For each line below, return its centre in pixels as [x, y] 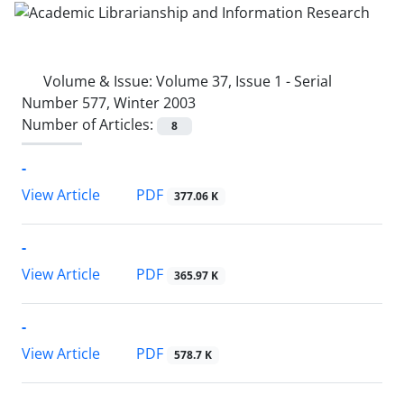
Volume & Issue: [100, 81]
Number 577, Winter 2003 [109, 102]
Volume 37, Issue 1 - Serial [244, 81]
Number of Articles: [89, 124]
